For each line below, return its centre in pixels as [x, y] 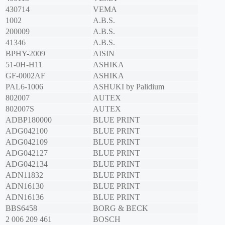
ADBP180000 [29, 120]
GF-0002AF [25, 76]
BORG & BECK [121, 208]
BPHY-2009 [25, 54]
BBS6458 [21, 208]
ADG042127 [27, 153]
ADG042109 [27, 142]
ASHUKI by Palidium [129, 87]
